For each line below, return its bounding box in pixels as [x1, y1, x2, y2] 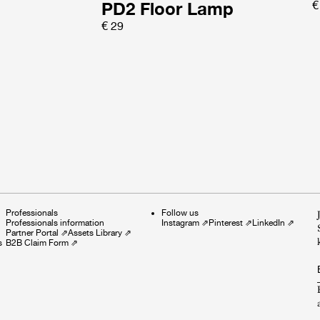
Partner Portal [6, 227, 59, 238]
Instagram [161, 217, 199, 228]
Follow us [161, 207, 199, 218]
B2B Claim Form [6, 237, 69, 248]
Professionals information [6, 217, 104, 228]
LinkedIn [252, 217, 285, 228]
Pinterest [209, 217, 243, 228]
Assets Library [68, 227, 122, 238]
